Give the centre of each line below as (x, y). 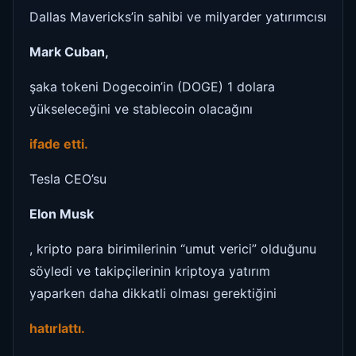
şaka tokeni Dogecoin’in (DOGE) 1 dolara (152, 86)
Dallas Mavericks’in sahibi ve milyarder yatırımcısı (178, 16)
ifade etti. (60, 143)
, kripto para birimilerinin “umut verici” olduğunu (173, 248)
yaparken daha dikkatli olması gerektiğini (153, 293)
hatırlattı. (59, 328)
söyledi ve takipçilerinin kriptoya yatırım (150, 271)
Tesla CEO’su (68, 178)
